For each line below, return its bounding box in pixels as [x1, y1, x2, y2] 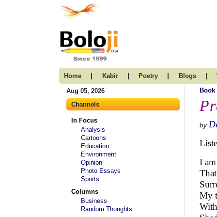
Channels [71, 101, 99, 108]
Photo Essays [81, 167, 121, 174]
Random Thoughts [81, 205, 132, 213]
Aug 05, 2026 [66, 87, 105, 94]
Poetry [139, 72, 158, 79]
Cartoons [81, 134, 106, 141]
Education [81, 142, 109, 150]
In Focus [71, 117, 97, 124]
